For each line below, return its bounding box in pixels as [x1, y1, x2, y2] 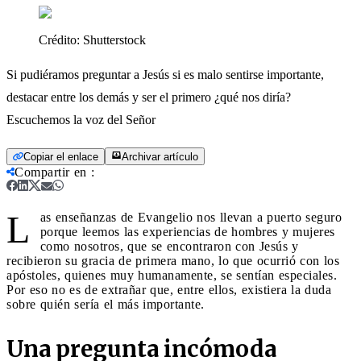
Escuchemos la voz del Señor [6, 112, 156, 127]
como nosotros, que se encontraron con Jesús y [39, 239, 299, 253]
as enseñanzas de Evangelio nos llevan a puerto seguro [39, 210, 342, 224]
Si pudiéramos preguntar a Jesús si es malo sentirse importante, [6, 67, 324, 81]
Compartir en [15, 164, 87, 179]
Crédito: [39, 32, 83, 47]
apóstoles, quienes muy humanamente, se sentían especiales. [6, 268, 337, 282]
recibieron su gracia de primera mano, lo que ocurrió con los [6, 253, 339, 268]
